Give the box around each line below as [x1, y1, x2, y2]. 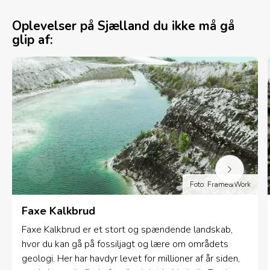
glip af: [12, 31, 53, 48]
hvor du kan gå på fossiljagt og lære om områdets [22, 237, 228, 251]
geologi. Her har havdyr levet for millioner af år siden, [22, 252, 240, 266]
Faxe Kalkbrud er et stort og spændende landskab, [22, 223, 233, 237]
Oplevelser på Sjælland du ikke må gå [12, 17, 234, 34]
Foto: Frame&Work [190, 180, 251, 190]
